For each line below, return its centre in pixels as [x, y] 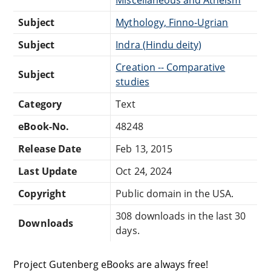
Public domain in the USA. [175, 193]
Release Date [50, 149]
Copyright [42, 193]
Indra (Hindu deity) [159, 44]
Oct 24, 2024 [144, 171]
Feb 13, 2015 [144, 149]
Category [40, 104]
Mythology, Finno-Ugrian [172, 22]
